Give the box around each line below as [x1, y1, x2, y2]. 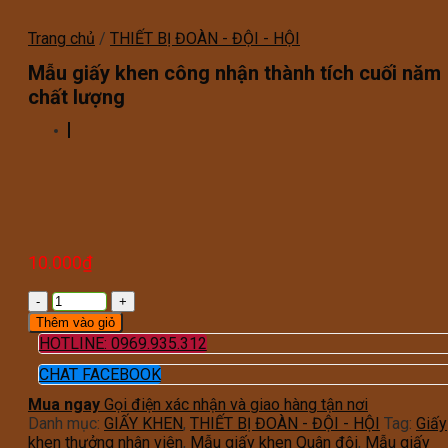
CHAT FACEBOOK [38, 364, 161, 384]
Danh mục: [28, 413, 104, 433]
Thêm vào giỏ [36, 314, 115, 330]
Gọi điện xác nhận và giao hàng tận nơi [104, 394, 368, 414]
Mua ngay [28, 394, 100, 414]
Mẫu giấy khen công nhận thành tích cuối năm [28, 61, 441, 86]
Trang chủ [28, 29, 95, 48]
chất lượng [28, 85, 125, 110]
